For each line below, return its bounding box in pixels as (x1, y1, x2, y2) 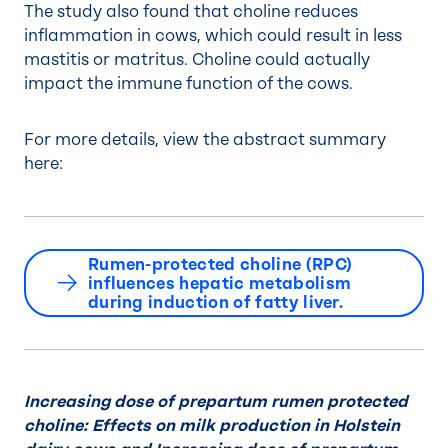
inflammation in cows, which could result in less (24, 26, 402, 45)
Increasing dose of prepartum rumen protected (24, 392, 408, 411)
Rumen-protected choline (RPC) (87, 254, 353, 274)
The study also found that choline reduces (24, 2, 358, 21)
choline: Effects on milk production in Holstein (24, 416, 400, 435)
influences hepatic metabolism (87, 273, 352, 293)
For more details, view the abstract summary (24, 130, 386, 149)
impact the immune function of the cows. (24, 74, 357, 93)
